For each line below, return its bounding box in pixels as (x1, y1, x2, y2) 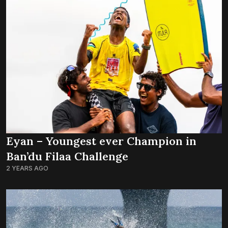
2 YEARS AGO (6, 164, 48, 172)
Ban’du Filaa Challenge (6, 149, 128, 163)
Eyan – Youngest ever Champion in (6, 133, 196, 148)
